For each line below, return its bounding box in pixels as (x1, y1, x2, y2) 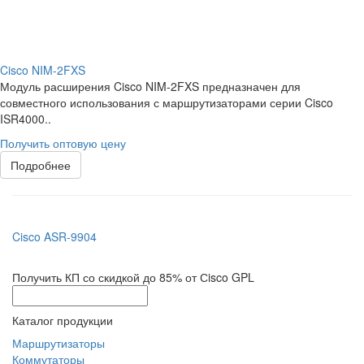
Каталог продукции (12, 312, 113, 329)
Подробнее (11, 157, 71, 174)
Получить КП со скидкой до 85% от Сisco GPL (12, 269, 254, 286)
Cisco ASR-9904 (12, 228, 97, 245)
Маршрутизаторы (12, 335, 105, 352)
